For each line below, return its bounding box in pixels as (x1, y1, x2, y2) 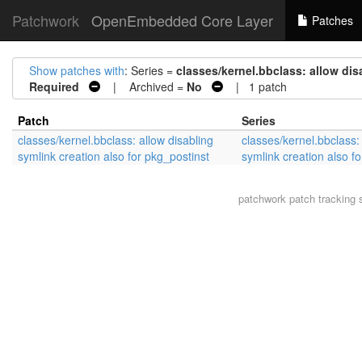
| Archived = (100, 78, 187, 95)
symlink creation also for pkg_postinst (18, 148, 209, 164)
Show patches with (29, 62, 124, 78)
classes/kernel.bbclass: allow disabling (18, 132, 213, 148)
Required (29, 78, 79, 95)
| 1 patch (223, 78, 287, 95)
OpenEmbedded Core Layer (91, 10, 273, 31)
